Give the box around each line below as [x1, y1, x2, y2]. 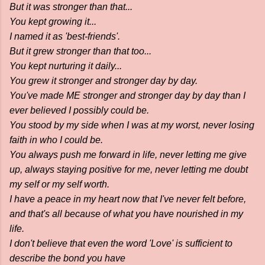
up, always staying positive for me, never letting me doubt [9, 164, 248, 175]
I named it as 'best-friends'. [9, 31, 120, 42]
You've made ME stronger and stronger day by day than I [9, 91, 245, 101]
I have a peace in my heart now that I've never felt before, [9, 194, 246, 205]
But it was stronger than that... [9, 2, 132, 12]
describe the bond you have [9, 253, 125, 264]
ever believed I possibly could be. [9, 105, 149, 116]
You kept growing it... [9, 17, 96, 27]
